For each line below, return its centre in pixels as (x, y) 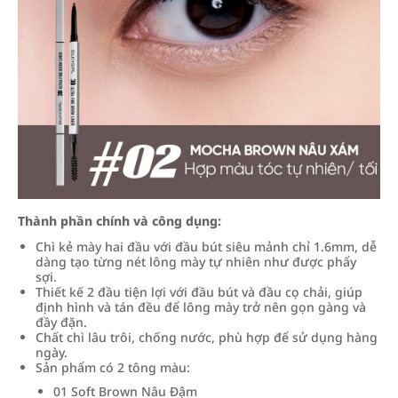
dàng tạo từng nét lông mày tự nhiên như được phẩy (196, 262)
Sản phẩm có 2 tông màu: (113, 367)
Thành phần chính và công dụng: (119, 221)
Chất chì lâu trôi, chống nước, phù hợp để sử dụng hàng (207, 337)
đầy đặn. (61, 322)
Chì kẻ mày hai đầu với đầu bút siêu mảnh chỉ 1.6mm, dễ (206, 247)
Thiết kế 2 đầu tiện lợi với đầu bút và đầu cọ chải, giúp (199, 292)
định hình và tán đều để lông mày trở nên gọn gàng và (201, 307)
